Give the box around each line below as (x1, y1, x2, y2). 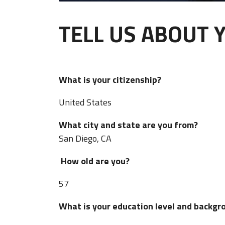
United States (59, 95, 111, 109)
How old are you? (61, 154, 134, 168)
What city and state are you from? (59, 118, 210, 132)
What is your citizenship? (59, 73, 173, 87)
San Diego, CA (59, 132, 111, 146)
